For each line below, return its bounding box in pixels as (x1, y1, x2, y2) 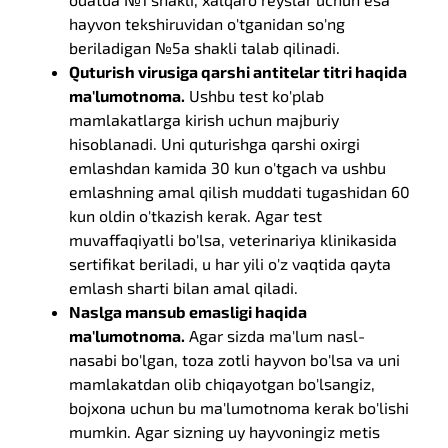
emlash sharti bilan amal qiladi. (69, 278, 299, 297)
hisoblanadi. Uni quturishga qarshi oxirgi (69, 134, 361, 153)
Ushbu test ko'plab (185, 86, 325, 105)
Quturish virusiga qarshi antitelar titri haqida (69, 62, 408, 81)
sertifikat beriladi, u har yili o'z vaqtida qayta (69, 254, 392, 273)
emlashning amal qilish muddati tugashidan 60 (69, 182, 411, 201)
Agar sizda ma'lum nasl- (185, 326, 366, 345)
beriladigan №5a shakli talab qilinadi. (69, 38, 341, 57)
